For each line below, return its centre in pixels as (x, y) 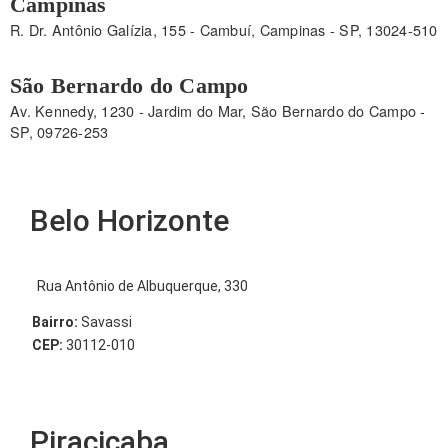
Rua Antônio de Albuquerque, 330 (142, 285)
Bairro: (55, 321)
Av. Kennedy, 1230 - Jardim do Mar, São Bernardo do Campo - (218, 110)
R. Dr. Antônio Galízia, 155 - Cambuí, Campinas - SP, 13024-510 (224, 29)
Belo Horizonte (129, 220)
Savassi (105, 321)
